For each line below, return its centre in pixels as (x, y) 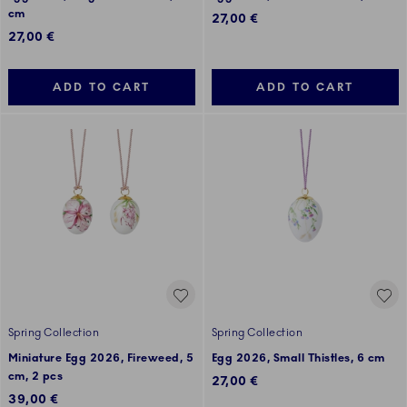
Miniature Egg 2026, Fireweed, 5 (101, 358)
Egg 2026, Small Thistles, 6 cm (298, 358)
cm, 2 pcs (36, 377)
